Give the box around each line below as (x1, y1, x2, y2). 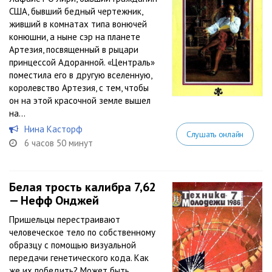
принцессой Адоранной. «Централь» (9, 56, 155, 68)
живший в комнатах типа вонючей (9, 18, 147, 30)
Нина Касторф (24, 123, 83, 135)
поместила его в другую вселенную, (9, 69, 152, 81)
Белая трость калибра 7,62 (9, 179, 156, 195)
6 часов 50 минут (24, 137, 93, 149)
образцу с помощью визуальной (9, 239, 136, 251)
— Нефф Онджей (9, 192, 99, 208)
